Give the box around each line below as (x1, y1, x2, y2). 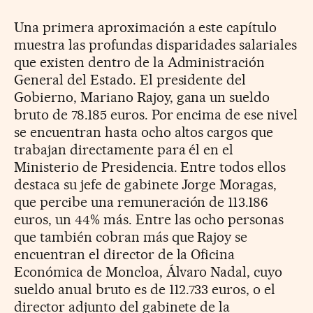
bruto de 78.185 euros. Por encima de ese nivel (14, 105, 298, 123)
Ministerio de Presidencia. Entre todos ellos (14, 158, 286, 175)
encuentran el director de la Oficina (14, 245, 235, 263)
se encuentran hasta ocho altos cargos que (14, 123, 274, 140)
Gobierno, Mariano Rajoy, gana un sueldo (14, 88, 270, 105)
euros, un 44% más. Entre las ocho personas (14, 210, 284, 228)
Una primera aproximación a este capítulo (14, 18, 277, 36)
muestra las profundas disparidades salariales (14, 36, 298, 53)
